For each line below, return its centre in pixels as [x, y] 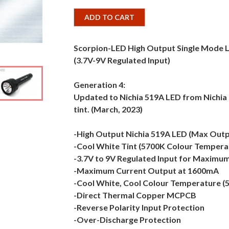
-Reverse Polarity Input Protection [139, 207]
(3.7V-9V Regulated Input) [122, 60]
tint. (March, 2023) [108, 109]
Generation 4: [99, 85]
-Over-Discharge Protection [127, 220]
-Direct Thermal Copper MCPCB [135, 195]
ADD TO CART [109, 17]
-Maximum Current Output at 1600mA [146, 170]
